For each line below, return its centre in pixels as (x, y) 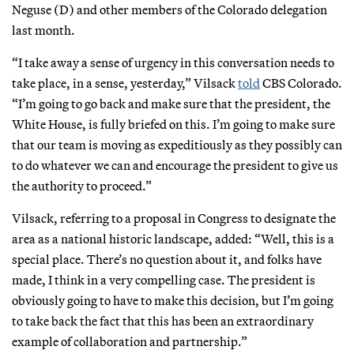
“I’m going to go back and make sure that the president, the (171, 103)
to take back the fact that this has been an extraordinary (163, 320)
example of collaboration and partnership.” (130, 341)
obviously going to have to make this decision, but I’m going (173, 300)
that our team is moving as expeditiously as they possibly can (177, 144)
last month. (43, 30)
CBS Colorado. (301, 83)
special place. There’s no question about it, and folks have (167, 259)
